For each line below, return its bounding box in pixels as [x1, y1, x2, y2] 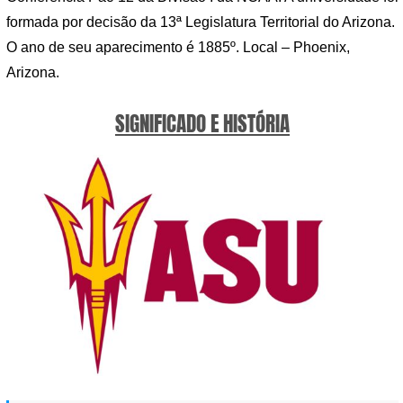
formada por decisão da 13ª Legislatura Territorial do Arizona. [6, 14, 395, 31]
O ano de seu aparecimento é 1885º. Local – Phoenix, [6, 40, 350, 56]
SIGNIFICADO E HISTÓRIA [115, 108, 290, 140]
